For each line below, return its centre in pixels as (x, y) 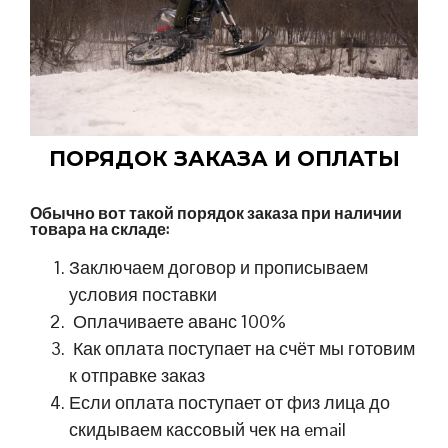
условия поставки (143, 295)
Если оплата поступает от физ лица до (230, 403)
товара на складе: (99, 230)
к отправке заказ (137, 376)
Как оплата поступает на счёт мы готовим (242, 349)
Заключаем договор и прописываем (219, 268)
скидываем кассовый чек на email (208, 430)
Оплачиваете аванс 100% (178, 322)
